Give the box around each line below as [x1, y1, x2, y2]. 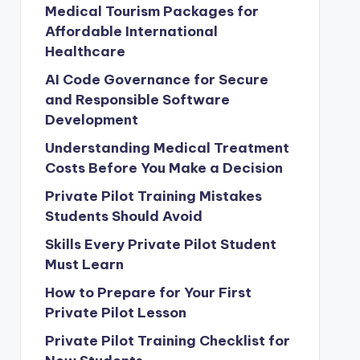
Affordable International [44, 22, 218, 40]
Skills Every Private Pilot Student [44, 235, 276, 253]
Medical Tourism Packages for [44, 2, 259, 20]
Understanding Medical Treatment [44, 139, 289, 157]
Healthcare [44, 43, 125, 60]
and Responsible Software [44, 91, 230, 108]
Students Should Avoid [44, 207, 202, 225]
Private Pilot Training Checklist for [44, 332, 290, 350]
